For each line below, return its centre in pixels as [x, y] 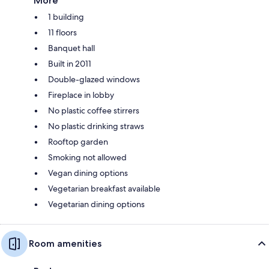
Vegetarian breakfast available [104, 188]
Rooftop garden [78, 141]
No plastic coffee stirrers [94, 110]
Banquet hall [71, 48]
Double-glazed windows [94, 79]
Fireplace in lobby [81, 95]
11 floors [62, 32]
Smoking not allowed [87, 157]
